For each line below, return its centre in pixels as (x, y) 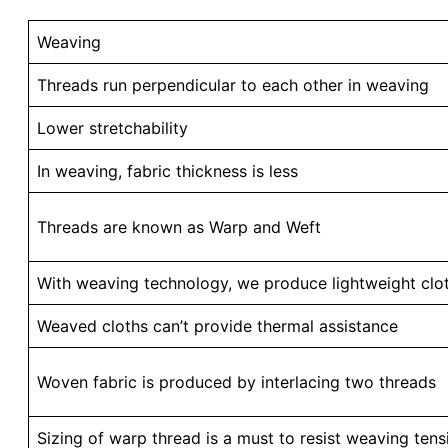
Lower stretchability (112, 128)
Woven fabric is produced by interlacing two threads (236, 382)
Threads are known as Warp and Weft (179, 227)
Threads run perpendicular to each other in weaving (233, 85)
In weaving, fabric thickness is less (170, 171)
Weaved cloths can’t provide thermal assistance (217, 326)
